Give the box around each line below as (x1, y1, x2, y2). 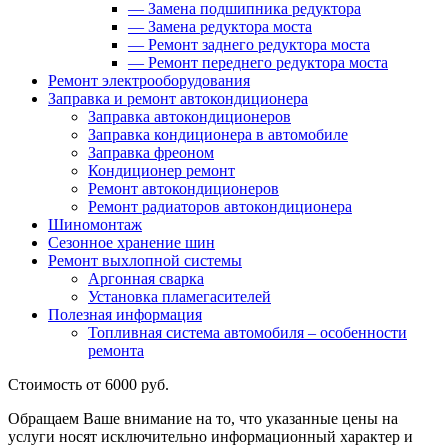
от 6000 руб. (86, 376, 169, 393)
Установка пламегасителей (88, 288, 271, 305)
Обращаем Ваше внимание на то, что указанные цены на (8, 410, 398, 427)
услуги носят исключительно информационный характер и (8, 428, 413, 445)
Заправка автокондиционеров (88, 108, 291, 125)
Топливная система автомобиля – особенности (88, 324, 407, 341)
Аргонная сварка (88, 270, 204, 287)
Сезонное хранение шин (48, 234, 215, 251)
